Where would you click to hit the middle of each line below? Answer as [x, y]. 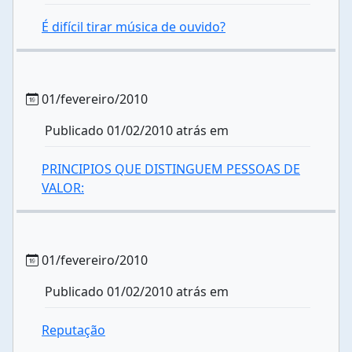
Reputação [73, 330]
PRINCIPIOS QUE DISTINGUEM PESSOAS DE [171, 169]
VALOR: [63, 188]
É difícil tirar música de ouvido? [134, 27]
